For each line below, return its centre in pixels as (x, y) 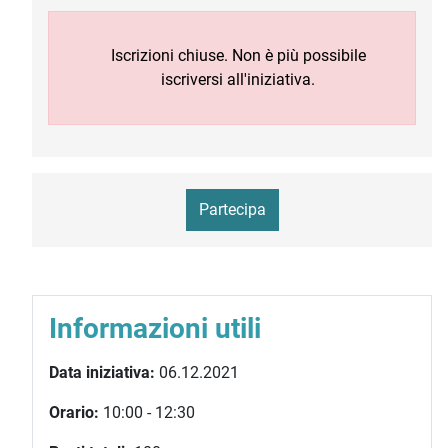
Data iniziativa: (102, 372)
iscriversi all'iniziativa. (238, 79)
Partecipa (232, 209)
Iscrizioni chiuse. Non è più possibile (238, 55)
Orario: (74, 412)
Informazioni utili (155, 328)
